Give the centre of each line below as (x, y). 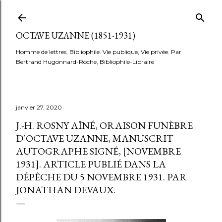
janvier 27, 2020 (39, 107)
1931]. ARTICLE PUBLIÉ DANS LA (91, 164)
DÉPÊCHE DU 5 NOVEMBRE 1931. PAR (101, 177)
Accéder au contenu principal (111, 12)
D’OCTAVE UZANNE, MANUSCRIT (95, 138)
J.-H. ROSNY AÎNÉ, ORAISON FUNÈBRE (104, 125)
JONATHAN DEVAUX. (66, 190)
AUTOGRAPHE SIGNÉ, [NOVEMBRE (98, 151)
